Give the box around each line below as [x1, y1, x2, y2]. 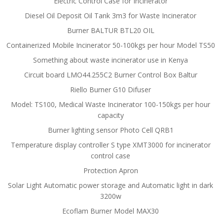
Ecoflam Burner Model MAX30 [62, 206, 159, 216]
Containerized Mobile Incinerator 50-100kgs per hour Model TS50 [6, 40, 215, 50]
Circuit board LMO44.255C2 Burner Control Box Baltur [24, 70, 197, 79]
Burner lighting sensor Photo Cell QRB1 [47, 125, 174, 135]
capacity [97, 110, 124, 120]
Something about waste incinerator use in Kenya [33, 55, 188, 65]
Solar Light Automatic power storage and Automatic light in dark [8, 181, 213, 190]
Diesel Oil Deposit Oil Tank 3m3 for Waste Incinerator [25, 11, 196, 20]
